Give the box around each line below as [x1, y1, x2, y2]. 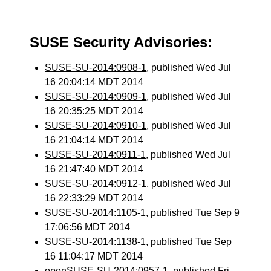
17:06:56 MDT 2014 [45, 222, 131, 232]
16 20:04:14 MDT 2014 [45, 77, 144, 87]
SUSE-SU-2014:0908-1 [45, 62, 147, 73]
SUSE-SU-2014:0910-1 [45, 120, 147, 131]
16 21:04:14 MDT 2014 [45, 135, 144, 145]
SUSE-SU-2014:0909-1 [45, 91, 147, 102]
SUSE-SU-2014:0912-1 [45, 178, 147, 189]
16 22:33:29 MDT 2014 [45, 193, 144, 203]
